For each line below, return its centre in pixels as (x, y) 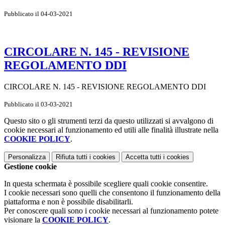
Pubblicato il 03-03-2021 (38, 104)
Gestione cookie (30, 166)
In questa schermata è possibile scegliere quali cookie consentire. (106, 183)
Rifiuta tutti (72, 157)
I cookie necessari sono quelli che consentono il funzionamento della (112, 192)
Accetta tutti (143, 157)
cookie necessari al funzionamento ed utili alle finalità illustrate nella (111, 130)
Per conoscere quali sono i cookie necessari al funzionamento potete (111, 210)
